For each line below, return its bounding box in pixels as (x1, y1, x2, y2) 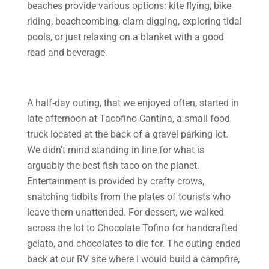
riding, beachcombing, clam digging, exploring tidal (26, 16, 242, 27)
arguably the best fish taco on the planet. (26, 160, 199, 171)
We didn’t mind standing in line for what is (26, 144, 204, 156)
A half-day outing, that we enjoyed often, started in (26, 97, 239, 109)
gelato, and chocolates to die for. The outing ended (26, 238, 241, 249)
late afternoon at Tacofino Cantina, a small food (26, 113, 230, 124)
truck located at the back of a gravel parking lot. (26, 128, 228, 140)
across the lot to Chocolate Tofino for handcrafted (26, 222, 238, 234)
